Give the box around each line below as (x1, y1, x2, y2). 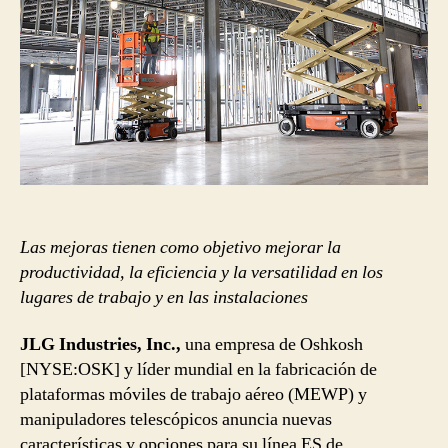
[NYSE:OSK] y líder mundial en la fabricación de (20, 358, 377, 382)
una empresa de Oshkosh (181, 333, 363, 357)
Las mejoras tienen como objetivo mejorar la (20, 235, 341, 259)
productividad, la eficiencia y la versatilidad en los (20, 260, 383, 284)
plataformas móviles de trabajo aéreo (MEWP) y (20, 383, 367, 407)
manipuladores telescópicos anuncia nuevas (20, 408, 332, 432)
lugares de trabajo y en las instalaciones (20, 285, 308, 309)
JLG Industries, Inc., (20, 333, 181, 357)
